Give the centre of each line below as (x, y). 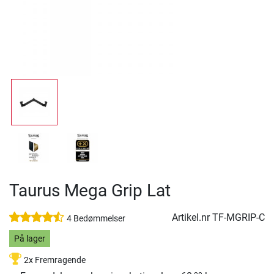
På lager (29, 239)
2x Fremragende (55, 261)
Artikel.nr (192, 217)
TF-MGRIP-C (239, 217)
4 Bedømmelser (96, 219)
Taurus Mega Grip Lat (90, 191)
